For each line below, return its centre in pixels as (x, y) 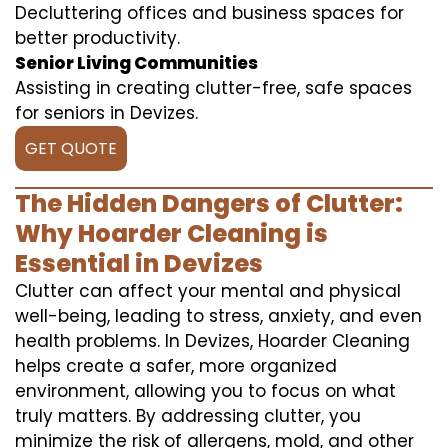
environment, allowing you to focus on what (205, 390)
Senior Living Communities (136, 62)
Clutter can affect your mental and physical (208, 290)
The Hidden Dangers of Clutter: (209, 203)
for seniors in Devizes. (106, 112)
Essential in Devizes (139, 263)
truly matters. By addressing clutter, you (188, 415)
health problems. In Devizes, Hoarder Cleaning (212, 340)
